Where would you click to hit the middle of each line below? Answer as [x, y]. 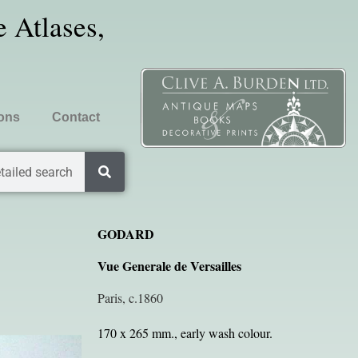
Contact [76, 117]
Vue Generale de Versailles [169, 266]
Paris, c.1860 [130, 298]
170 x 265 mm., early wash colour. [185, 333]
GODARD [125, 234]
